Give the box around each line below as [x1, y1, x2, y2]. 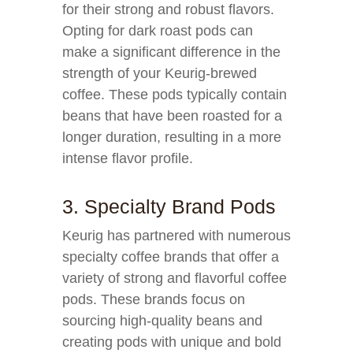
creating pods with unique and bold [62, 334, 281, 350]
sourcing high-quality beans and [62, 313, 262, 329]
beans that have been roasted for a [62, 108, 282, 124]
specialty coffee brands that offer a [62, 249, 279, 265]
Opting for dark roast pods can [62, 23, 253, 39]
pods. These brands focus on [62, 292, 245, 307]
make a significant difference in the [62, 44, 281, 60]
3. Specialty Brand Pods [62, 195, 276, 217]
